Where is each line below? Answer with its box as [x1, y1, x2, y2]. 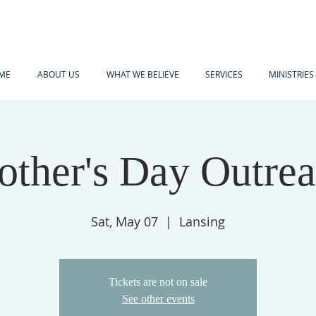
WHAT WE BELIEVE [106, 68, 179, 80]
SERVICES [205, 68, 243, 80]
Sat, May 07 [91, 213, 158, 230]
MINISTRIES [268, 68, 314, 80]
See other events [121, 293, 195, 305]
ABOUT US [37, 68, 80, 80]
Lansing [179, 213, 225, 230]
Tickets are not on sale [109, 276, 207, 288]
